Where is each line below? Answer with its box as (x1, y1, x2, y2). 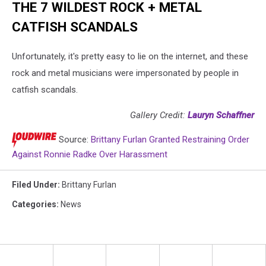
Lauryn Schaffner (188, 110, 254, 121)
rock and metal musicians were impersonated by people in (12, 68, 239, 79)
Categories (12, 199, 56, 210)
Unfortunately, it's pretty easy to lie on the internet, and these (12, 51, 248, 62)
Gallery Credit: (130, 110, 188, 121)
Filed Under (12, 180, 58, 190)
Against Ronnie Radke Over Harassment (12, 149, 167, 160)
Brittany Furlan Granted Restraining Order (91, 134, 249, 145)
